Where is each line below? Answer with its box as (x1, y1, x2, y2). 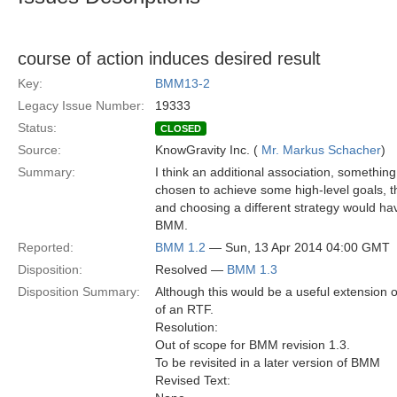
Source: (18, 143, 61, 157)
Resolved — (155, 262, 227, 276)
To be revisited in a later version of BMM (155, 355, 380, 370)
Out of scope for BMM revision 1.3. (155, 338, 350, 352)
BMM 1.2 (155, 240, 206, 254)
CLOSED (160, 123, 201, 134)
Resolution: (155, 320, 218, 334)
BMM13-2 (155, 76, 210, 90)
